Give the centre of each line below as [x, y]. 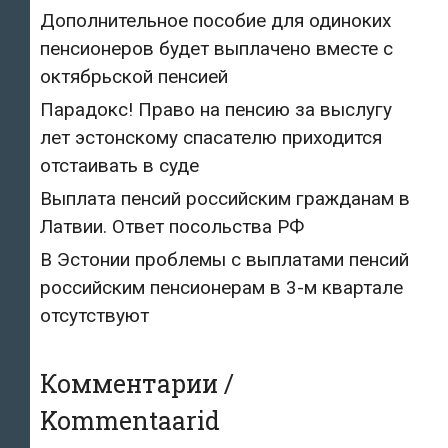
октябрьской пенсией [134, 76]
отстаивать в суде [119, 165]
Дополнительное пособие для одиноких [215, 20]
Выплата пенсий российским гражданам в [225, 198]
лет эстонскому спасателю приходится [211, 137]
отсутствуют [94, 315]
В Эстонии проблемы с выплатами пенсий [224, 259]
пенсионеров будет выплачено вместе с [216, 48]
